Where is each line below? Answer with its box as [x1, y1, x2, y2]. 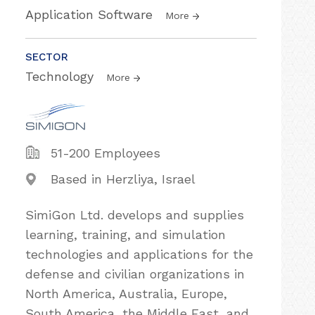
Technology [25, 69, 98, 84]
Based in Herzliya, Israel [51, 172, 195, 186]
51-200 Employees [51, 146, 160, 160]
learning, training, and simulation [25, 227, 226, 242]
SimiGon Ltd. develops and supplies [25, 207, 244, 222]
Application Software [25, 7, 157, 22]
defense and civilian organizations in [25, 266, 245, 281]
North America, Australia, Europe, [25, 286, 227, 301]
